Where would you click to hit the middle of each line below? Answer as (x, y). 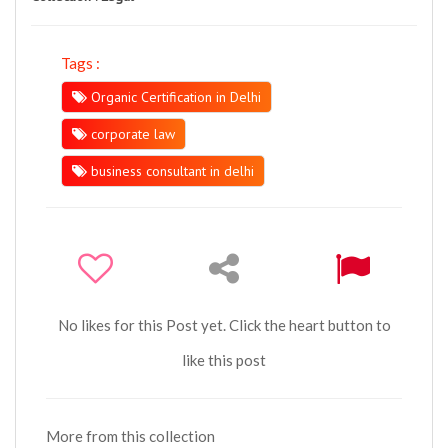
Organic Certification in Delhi (174, 96)
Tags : (80, 62)
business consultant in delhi (170, 170)
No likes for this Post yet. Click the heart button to (224, 324)
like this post (224, 359)
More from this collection (130, 435)
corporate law (131, 133)
